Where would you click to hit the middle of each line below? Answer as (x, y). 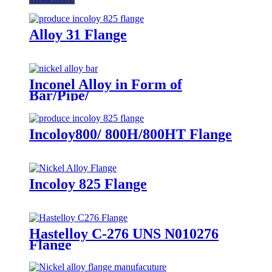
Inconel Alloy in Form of (106, 84)
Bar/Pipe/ (59, 95)
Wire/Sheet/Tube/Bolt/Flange (121, 106)
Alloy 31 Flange (78, 34)
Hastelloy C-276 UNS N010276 (124, 233)
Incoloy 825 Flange (88, 184)
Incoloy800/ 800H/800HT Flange (131, 134)
